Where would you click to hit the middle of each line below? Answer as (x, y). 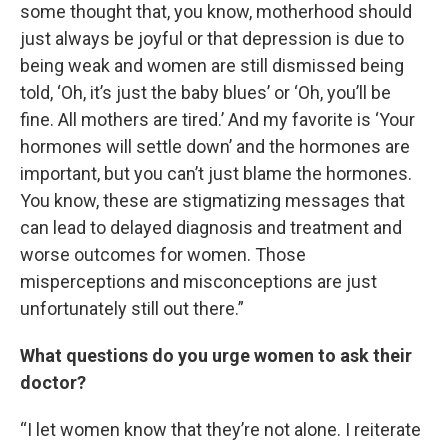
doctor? (55, 382)
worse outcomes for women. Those (163, 254)
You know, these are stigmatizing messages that (212, 200)
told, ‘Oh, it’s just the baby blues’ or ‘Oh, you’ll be (205, 92)
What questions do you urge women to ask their (216, 355)
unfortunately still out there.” (132, 308)
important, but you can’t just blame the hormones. (216, 173)
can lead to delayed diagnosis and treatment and (211, 227)
